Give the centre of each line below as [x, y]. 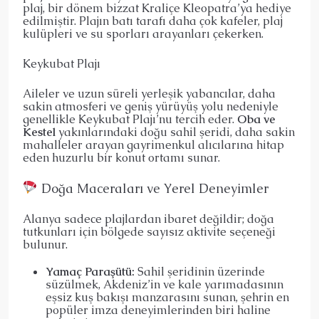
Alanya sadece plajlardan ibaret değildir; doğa [148, 219]
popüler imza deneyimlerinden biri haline [158, 310]
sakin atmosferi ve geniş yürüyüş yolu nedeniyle [151, 106]
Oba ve [256, 119]
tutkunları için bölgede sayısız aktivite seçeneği [149, 231]
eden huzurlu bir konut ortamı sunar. [121, 157]
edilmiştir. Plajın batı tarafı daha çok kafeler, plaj [153, 21]
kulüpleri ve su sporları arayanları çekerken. [143, 33]
